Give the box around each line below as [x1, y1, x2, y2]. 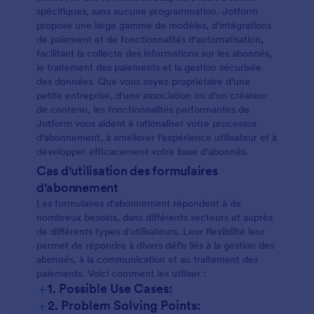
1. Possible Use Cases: [48, 280, 172, 296]
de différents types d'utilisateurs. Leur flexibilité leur [36, 225, 265, 238]
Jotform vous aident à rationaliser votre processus [36, 117, 257, 130]
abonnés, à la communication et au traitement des [36, 253, 258, 266]
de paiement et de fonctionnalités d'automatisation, [36, 33, 264, 46]
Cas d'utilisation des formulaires [36, 163, 218, 179]
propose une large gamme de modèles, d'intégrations [36, 19, 271, 32]
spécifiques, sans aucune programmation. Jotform [36, 5, 258, 18]
